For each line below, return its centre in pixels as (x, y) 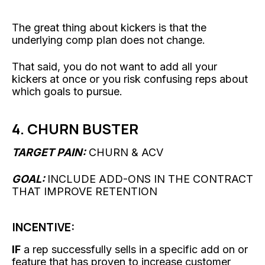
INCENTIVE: (43, 227)
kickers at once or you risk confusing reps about (130, 79)
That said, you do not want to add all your (114, 66)
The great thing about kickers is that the (109, 27)
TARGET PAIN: (49, 152)
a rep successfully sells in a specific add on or (134, 249)
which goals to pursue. (67, 91)
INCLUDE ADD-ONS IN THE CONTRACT (150, 179)
